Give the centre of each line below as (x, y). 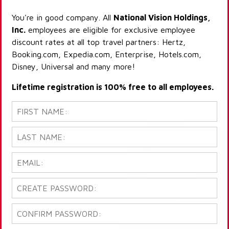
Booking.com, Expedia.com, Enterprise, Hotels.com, (107, 54)
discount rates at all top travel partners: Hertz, (99, 42)
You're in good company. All (63, 18)
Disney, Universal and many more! (73, 67)
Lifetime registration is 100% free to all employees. (113, 87)
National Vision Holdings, (162, 18)
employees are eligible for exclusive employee (110, 30)
